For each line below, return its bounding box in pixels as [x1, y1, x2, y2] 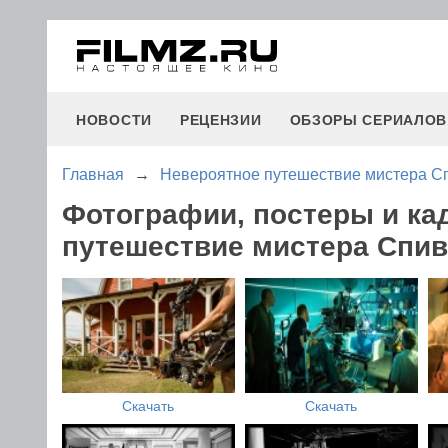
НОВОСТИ [76, 112, 152, 128]
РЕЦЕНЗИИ [179, 112, 262, 128]
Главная [62, 166, 124, 183]
